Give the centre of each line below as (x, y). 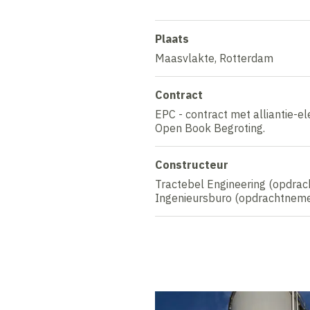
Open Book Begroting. (210, 128)
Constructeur (192, 164)
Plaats (172, 38)
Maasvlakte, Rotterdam (214, 58)
